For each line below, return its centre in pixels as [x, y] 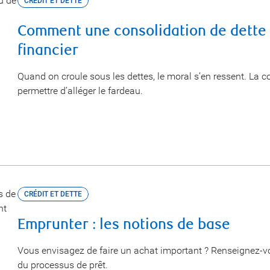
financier [48, 50]
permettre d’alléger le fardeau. [80, 91]
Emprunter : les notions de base [124, 224]
